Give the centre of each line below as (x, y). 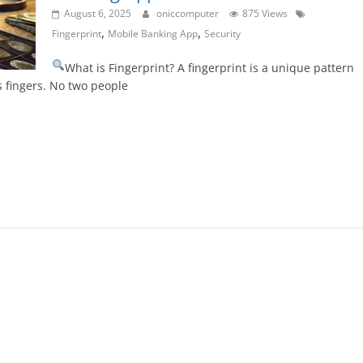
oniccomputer (189, 14)
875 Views (265, 14)
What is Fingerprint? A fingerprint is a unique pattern (209, 68)
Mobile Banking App (153, 34)
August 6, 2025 (98, 14)
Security (222, 34)
